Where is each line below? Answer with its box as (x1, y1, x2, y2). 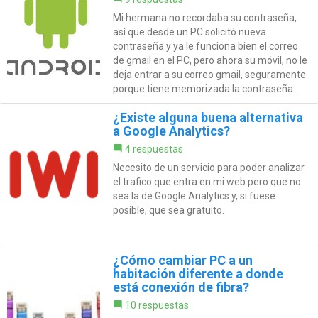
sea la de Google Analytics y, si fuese (112, 190, 275, 202)
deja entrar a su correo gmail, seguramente (112, 69, 306, 81)
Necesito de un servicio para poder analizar (112, 162, 305, 174)
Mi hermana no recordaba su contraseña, (112, 12, 297, 24)
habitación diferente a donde (112, 266, 283, 282)
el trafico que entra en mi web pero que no (112, 176, 301, 188)
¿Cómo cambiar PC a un (112, 253, 253, 268)
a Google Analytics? (112, 124, 230, 139)
